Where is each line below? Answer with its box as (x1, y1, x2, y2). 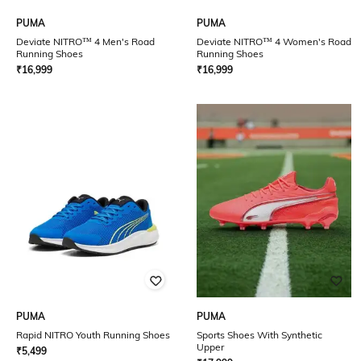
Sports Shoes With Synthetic (197, 329, 322, 341)
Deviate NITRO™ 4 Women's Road (197, 35, 351, 48)
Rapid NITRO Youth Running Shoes (16, 329, 170, 341)
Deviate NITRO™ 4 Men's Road (16, 35, 155, 48)
